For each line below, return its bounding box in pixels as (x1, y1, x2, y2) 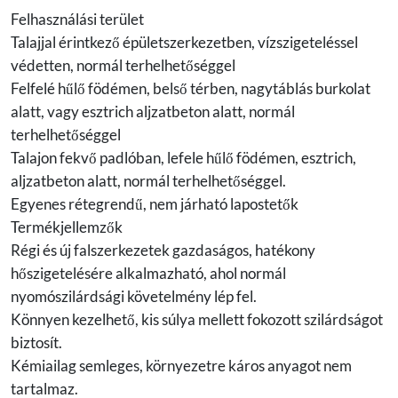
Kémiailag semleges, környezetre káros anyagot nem (11, 356, 352, 376)
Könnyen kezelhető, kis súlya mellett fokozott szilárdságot (11, 310, 383, 330)
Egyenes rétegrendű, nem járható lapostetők (11, 195, 298, 214)
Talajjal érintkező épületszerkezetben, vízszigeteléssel (11, 33, 358, 52)
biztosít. (11, 333, 62, 353)
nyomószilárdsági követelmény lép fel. (11, 287, 257, 306)
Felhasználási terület (11, 10, 144, 29)
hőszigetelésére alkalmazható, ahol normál (11, 264, 286, 283)
